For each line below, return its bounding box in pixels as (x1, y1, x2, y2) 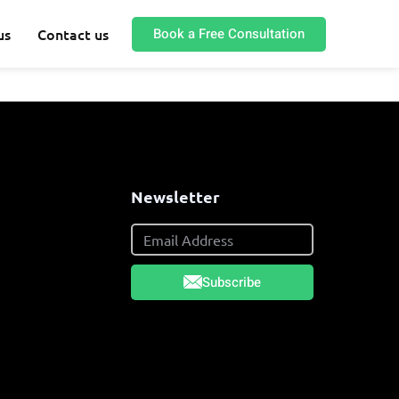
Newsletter (131, 186, 221, 208)
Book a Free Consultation (153, 23, 305, 44)
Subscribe (202, 272, 262, 292)
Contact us (37, 24, 110, 44)
